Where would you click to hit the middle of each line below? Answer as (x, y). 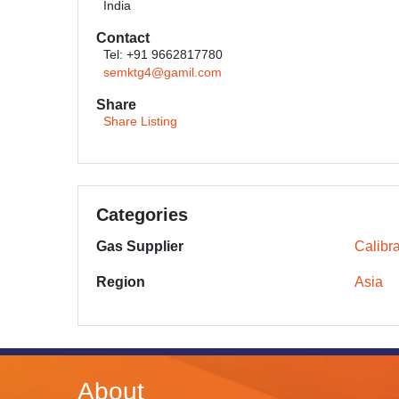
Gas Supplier (140, 246)
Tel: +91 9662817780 (163, 55)
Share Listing (140, 122)
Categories (142, 215)
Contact (123, 38)
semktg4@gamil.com (163, 73)
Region (121, 282)
